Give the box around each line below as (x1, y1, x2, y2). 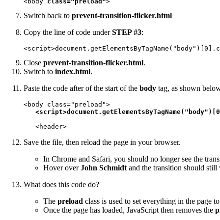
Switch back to (24, 11, 72, 20)
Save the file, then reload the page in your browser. (24, 138, 181, 147)
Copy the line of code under (24, 28, 112, 37)
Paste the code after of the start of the (24, 84, 139, 93)
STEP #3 (112, 28, 141, 37)
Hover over (43, 164, 81, 172)
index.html (55, 67, 90, 76)
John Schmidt (81, 164, 127, 172)
